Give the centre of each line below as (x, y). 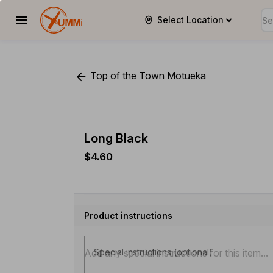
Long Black (116, 138)
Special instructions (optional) (153, 252)
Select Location (190, 19)
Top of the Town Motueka (147, 76)
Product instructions (128, 215)
